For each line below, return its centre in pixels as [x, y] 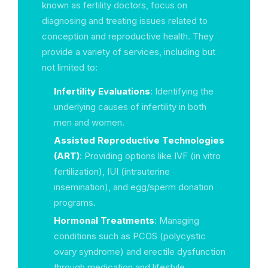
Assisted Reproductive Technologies [139, 140]
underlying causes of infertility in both [130, 107]
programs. [75, 202]
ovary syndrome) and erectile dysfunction [140, 252]
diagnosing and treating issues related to [125, 21]
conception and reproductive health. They [128, 36]
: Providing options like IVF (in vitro [150, 156]
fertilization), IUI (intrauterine [112, 171]
